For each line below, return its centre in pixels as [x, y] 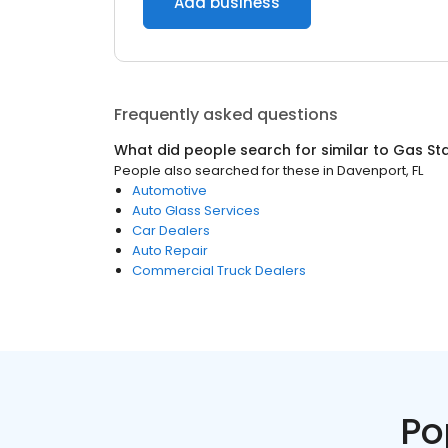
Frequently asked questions [226, 114]
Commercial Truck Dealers [219, 270]
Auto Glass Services [196, 210]
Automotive [169, 190]
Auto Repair [170, 250]
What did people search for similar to [253, 150]
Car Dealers [171, 230]
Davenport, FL [380, 170]
